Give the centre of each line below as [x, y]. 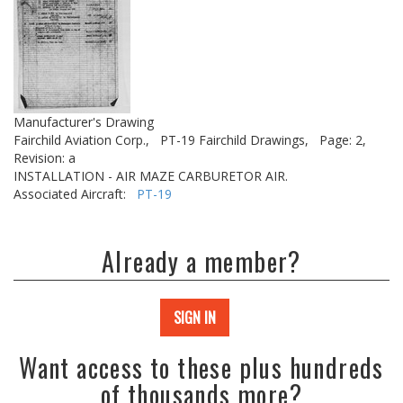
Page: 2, [343, 140]
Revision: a [45, 158]
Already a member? [201, 261]
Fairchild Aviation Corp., [81, 140]
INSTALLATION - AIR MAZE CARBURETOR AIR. [151, 176]
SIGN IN [195, 318]
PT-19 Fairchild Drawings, [234, 140]
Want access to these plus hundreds [201, 367]
